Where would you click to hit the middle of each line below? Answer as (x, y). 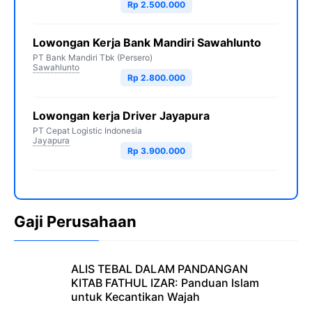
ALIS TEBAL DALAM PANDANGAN (159, 269)
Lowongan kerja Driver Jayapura (121, 116)
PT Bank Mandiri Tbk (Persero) (93, 57)
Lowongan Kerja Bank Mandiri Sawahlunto (147, 42)
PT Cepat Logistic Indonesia (87, 131)
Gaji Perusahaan (75, 221)
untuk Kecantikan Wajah (135, 297)
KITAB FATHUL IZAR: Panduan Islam (165, 283)
